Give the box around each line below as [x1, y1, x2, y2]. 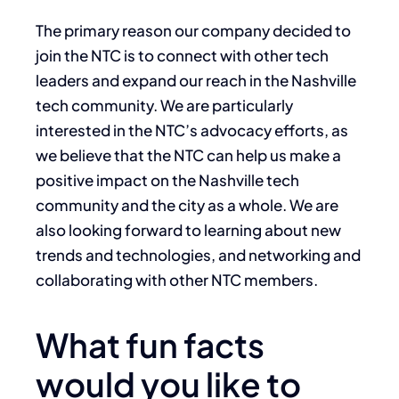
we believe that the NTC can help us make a [36, 144, 341, 165]
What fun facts [36, 323, 265, 365]
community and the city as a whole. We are [36, 194, 338, 215]
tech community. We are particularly [36, 94, 293, 115]
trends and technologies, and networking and [36, 244, 361, 265]
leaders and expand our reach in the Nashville [36, 69, 356, 90]
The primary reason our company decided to [36, 20, 351, 40]
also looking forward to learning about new [36, 219, 341, 240]
